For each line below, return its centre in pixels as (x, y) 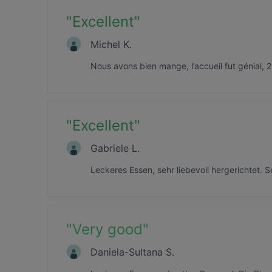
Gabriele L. (115, 148)
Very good (107, 229)
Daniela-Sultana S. (132, 252)
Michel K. (111, 44)
